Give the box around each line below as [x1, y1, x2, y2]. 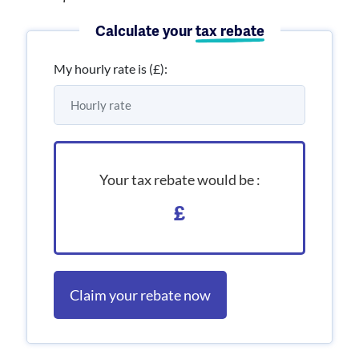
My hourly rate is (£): [54, 61, 167, 76]
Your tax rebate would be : [99, 171, 260, 188]
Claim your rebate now [70, 286, 211, 304]
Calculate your [95, 22, 196, 40]
